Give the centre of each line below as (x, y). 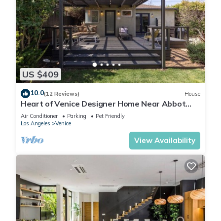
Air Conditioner (39, 116)
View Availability (165, 141)
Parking (77, 116)
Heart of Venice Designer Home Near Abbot (103, 104)
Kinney (34, 113)
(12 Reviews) (62, 93)
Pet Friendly (110, 116)
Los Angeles (36, 124)
